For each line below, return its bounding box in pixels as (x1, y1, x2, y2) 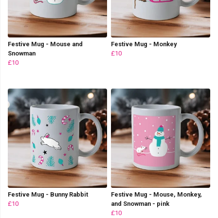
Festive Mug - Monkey (111, 40, 177, 48)
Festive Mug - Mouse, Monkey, (111, 190, 202, 198)
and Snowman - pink (111, 200, 169, 207)
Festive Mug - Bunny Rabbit (8, 190, 88, 198)
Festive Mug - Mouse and (8, 40, 83, 48)
